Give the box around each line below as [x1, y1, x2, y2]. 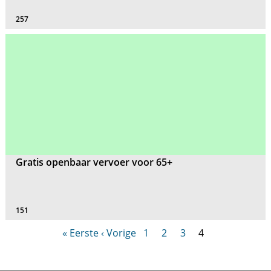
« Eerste [62, 226, 99, 240]
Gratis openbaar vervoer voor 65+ [16, 155, 173, 169]
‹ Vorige [100, 226, 136, 240]
